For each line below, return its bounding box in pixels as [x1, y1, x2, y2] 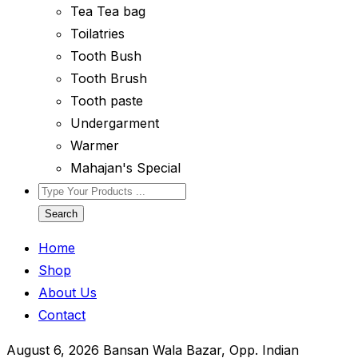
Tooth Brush [70, 70, 147, 86]
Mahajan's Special [70, 160, 181, 176]
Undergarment [70, 115, 159, 131]
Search [45, 208, 78, 220]
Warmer [70, 137, 119, 153]
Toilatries [70, 26, 125, 42]
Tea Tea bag [70, 3, 145, 19]
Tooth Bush [70, 48, 141, 64]
